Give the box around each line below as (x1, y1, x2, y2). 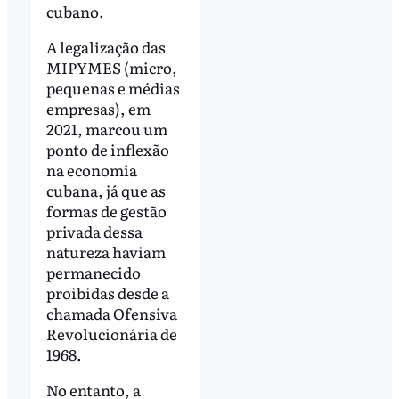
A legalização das (45, 35, 166, 58)
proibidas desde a (45, 281, 169, 304)
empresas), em (45, 96, 151, 119)
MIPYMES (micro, (45, 55, 177, 78)
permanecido (45, 260, 141, 283)
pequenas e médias (45, 76, 180, 99)
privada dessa (45, 219, 142, 242)
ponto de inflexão (45, 137, 169, 160)
